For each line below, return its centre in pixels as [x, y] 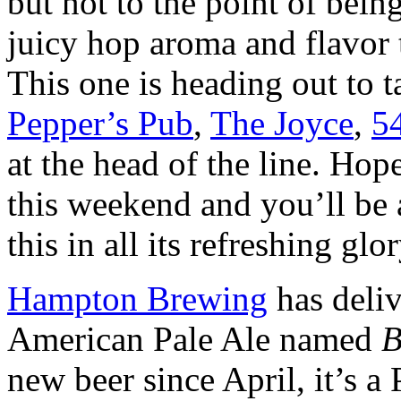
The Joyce [282, 123]
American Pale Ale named [194, 338]
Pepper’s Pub [100, 123]
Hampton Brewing [137, 298]
